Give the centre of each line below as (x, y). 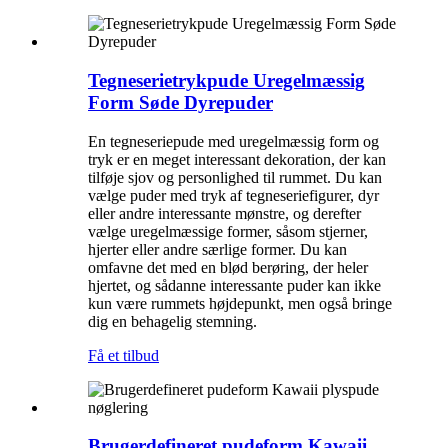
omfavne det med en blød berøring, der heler (228, 267)
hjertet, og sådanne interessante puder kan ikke (234, 285)
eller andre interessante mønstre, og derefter (224, 213)
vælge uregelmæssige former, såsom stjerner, (228, 231)
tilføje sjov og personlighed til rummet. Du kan (235, 177)
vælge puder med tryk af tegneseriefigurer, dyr (233, 195)
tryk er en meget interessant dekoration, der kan (237, 159)
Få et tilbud (123, 355)
